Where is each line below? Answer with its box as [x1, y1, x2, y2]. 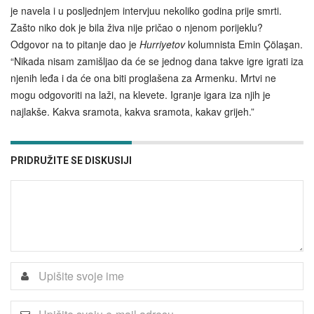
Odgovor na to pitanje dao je [11, 36, 139, 51]
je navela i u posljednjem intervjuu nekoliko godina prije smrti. [11, 3, 282, 18]
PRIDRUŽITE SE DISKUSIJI [11, 154, 132, 166]
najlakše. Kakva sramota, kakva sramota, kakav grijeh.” [11, 104, 254, 118]
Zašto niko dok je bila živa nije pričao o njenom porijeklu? [11, 20, 263, 34]
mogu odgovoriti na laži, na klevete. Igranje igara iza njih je [11, 87, 271, 102]
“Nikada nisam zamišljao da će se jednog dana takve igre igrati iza [11, 53, 303, 68]
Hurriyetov [139, 36, 185, 51]
